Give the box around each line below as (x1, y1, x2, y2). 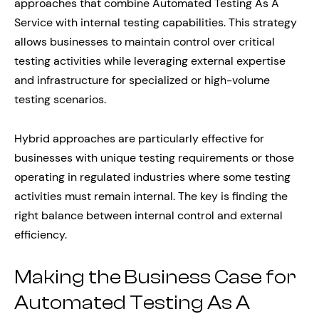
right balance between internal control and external (14, 207, 283, 223)
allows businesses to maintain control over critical (14, 33, 275, 49)
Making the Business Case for (14, 265, 296, 288)
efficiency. (14, 226, 67, 242)
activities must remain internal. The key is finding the (14, 188, 288, 204)
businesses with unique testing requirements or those (14, 150, 294, 165)
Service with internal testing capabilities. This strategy (14, 14, 297, 30)
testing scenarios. (14, 91, 106, 107)
